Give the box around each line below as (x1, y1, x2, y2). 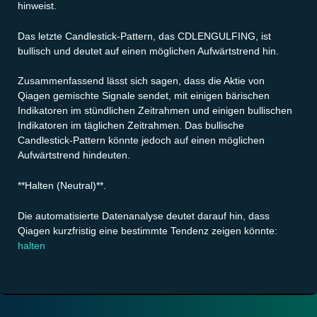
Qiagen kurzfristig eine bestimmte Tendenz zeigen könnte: (18, 224, 277, 236)
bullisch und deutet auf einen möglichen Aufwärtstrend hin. (18, 45, 279, 57)
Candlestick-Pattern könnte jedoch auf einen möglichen (18, 134, 265, 146)
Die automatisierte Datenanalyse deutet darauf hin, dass (18, 209, 270, 221)
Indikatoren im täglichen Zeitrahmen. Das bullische (18, 120, 244, 132)
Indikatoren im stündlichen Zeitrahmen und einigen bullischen (18, 105, 292, 117)
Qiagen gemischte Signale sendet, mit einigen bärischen (18, 90, 270, 102)
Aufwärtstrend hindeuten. (18, 149, 130, 161)
